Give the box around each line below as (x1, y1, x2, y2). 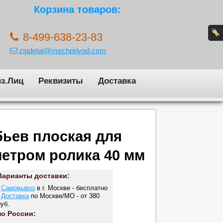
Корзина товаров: (34, 3, 121, 15)
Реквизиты (38, 75, 83, 86)
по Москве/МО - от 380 (29, 192, 100, 200)
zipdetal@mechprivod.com (18, 46, 106, 55)
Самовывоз (1, 184, 35, 192)
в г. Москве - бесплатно (35, 184, 108, 192)
